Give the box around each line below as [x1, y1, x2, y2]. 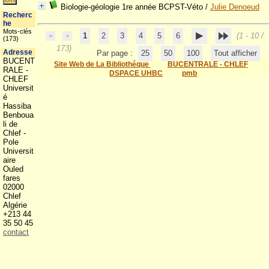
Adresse [3, 48, 32, 56]
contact [3, 228, 29, 237]
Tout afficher [213, 49, 257, 58]
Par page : [96, 49, 135, 58]
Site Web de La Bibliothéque [53, 60, 151, 68]
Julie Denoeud [210, 2, 259, 11]
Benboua [3, 110, 34, 119]
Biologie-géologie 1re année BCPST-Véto [60, 2, 203, 11]
